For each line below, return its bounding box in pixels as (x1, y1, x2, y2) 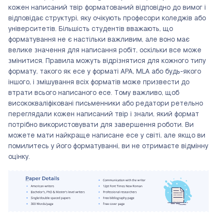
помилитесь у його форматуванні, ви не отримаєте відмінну (8, 143, 208, 150)
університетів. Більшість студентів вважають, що (8, 26, 173, 32)
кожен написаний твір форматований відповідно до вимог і (8, 4, 206, 11)
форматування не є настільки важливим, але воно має (8, 36, 189, 43)
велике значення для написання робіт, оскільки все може (8, 47, 201, 54)
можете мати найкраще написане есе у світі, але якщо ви (8, 132, 205, 139)
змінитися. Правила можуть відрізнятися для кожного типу (8, 58, 206, 64)
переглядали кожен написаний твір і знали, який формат (8, 111, 199, 118)
